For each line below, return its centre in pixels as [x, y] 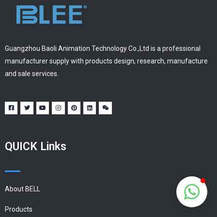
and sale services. [32, 74]
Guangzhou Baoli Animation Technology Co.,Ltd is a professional [103, 49]
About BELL [23, 189]
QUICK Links [36, 146]
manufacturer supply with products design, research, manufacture [106, 61]
